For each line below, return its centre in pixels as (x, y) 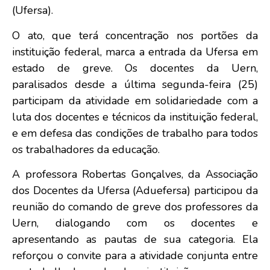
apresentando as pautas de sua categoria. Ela (135, 239)
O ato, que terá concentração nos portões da (135, 35)
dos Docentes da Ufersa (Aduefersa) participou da (135, 190)
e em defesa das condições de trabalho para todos (135, 133)
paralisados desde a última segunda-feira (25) (135, 84)
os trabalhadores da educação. (86, 149)
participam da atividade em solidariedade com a (135, 100)
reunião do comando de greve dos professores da (135, 206)
